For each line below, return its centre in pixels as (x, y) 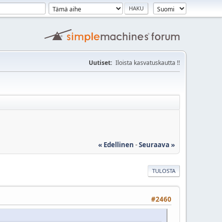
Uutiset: (100, 63)
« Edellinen (116, 144)
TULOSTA (164, 170)
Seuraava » (157, 144)
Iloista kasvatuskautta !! (148, 63)
